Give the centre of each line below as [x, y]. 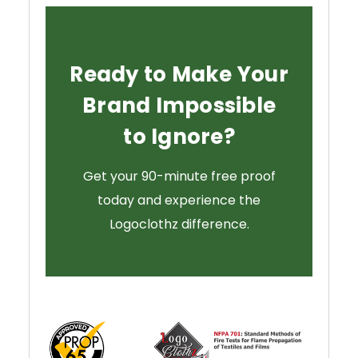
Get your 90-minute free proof [179, 177]
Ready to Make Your [179, 75]
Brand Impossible [179, 106]
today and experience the [179, 201]
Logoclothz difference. [179, 225]
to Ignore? [179, 137]
